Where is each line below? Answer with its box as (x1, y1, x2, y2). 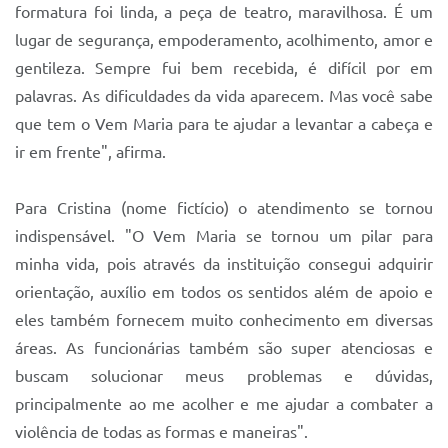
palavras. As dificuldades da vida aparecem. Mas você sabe (15, 87, 433, 105)
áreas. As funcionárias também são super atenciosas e (15, 339, 433, 357)
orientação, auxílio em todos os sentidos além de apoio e (15, 283, 433, 301)
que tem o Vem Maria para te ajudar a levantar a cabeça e (15, 115, 433, 133)
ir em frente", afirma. (15, 143, 170, 161)
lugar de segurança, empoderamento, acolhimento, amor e (15, 31, 433, 49)
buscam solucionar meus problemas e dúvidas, (15, 367, 433, 385)
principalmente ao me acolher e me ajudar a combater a (15, 395, 433, 413)
